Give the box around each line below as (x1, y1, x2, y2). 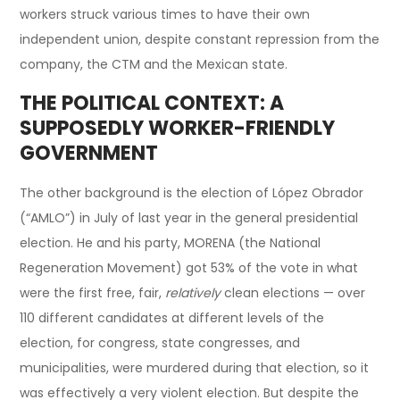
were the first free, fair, (20, 283, 166, 302)
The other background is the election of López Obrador (20, 183, 364, 202)
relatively (165, 283, 221, 302)
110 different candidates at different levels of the (20, 308, 325, 327)
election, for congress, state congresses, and (20, 333, 301, 352)
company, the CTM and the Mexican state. (20, 54, 288, 73)
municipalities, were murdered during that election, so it (20, 358, 370, 377)
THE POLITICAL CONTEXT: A (20, 88, 285, 117)
